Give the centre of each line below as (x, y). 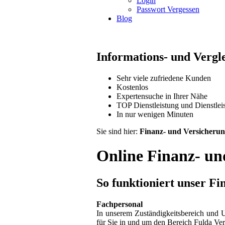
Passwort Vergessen (168, 9)
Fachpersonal (120, 204)
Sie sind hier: (118, 131)
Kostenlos (132, 87)
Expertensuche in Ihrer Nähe (162, 96)
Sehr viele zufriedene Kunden (164, 78)
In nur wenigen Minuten (155, 114)
